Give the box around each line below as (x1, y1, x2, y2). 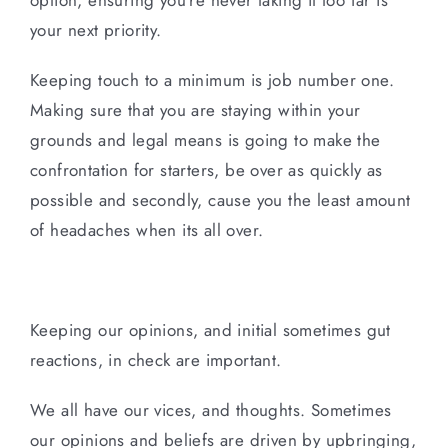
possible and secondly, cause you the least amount (30, 187, 411, 212)
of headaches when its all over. (30, 217, 264, 242)
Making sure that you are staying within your (30, 97, 361, 122)
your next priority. (30, 17, 162, 42)
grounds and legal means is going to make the (30, 127, 381, 152)
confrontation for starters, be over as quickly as (30, 157, 383, 182)
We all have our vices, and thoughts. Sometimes (30, 397, 392, 422)
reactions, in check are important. (30, 347, 282, 372)
